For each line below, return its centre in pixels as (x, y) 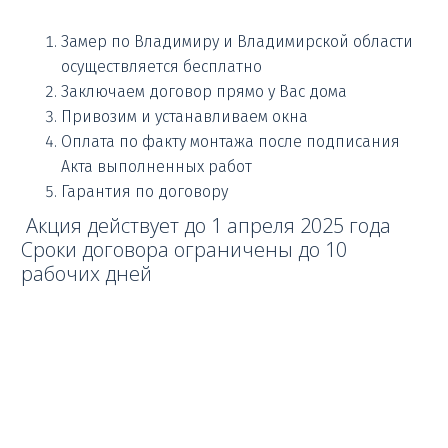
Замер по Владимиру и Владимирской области (237, 41)
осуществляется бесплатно (163, 66)
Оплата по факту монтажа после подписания (230, 141)
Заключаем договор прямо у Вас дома (206, 91)
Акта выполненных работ (158, 166)
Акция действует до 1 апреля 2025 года (208, 225)
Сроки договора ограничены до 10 (184, 249)
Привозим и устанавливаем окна (186, 116)
